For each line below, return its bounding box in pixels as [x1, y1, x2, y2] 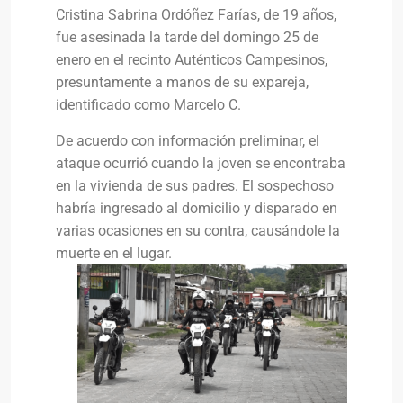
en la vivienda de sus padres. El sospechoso [56, 177, 334, 195]
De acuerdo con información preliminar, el [56, 132, 319, 150]
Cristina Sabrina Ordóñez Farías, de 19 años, [56, 6, 336, 24]
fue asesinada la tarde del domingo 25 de [56, 29, 318, 47]
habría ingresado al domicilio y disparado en [56, 200, 337, 218]
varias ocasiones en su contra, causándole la [56, 222, 340, 240]
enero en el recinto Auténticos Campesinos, [56, 51, 327, 69]
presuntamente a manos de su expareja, [56, 74, 309, 92]
